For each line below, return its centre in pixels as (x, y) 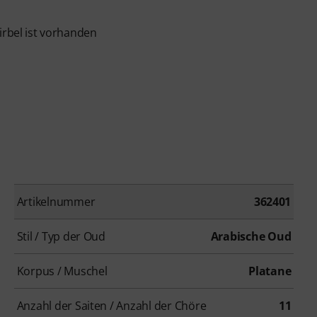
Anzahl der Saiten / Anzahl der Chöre (111, 306)
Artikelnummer (56, 202)
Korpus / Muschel (62, 271)
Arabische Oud (251, 237)
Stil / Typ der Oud (61, 237)
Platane (270, 271)
